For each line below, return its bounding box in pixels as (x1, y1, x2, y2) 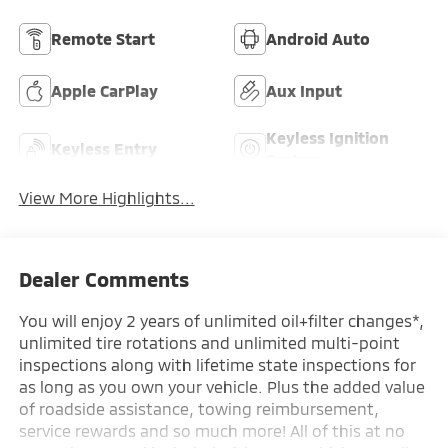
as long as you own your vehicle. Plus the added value (18, 377, 425, 397)
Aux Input (266, 80, 342, 100)
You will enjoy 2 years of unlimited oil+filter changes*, (18, 311, 424, 331)
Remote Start (50, 28, 155, 48)
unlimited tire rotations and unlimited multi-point (18, 333, 400, 353)
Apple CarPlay (50, 80, 158, 100)
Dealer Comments (18, 267, 189, 292)
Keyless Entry (50, 138, 157, 158)
